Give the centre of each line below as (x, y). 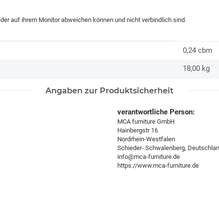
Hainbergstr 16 (138, 130)
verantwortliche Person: (156, 112)
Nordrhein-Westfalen (146, 139)
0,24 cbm (197, 50)
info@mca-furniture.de (149, 156)
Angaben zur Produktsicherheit (109, 90)
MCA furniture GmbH (146, 121)
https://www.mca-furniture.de (158, 165)
